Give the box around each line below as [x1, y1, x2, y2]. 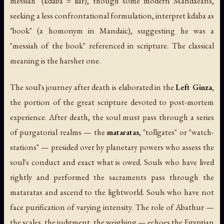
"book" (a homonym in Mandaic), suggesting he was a [10, 25, 214, 36]
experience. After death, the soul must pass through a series [10, 111, 214, 123]
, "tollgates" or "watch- [138, 126, 214, 138]
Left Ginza [175, 81, 212, 93]
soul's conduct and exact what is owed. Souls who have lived [10, 156, 214, 168]
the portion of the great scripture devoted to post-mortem [10, 96, 214, 108]
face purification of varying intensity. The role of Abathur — [10, 201, 214, 213]
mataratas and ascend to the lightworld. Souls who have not [10, 186, 214, 198]
